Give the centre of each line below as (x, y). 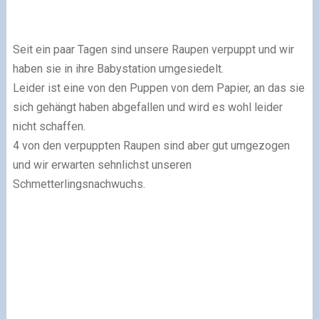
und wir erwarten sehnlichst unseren (102, 165)
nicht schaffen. (49, 126)
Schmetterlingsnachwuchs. (79, 184)
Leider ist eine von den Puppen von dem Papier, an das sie (158, 88)
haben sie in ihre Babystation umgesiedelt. (118, 69)
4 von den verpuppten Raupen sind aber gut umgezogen (151, 146)
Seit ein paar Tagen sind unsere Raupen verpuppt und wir (153, 49)
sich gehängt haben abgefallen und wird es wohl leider (147, 107)
